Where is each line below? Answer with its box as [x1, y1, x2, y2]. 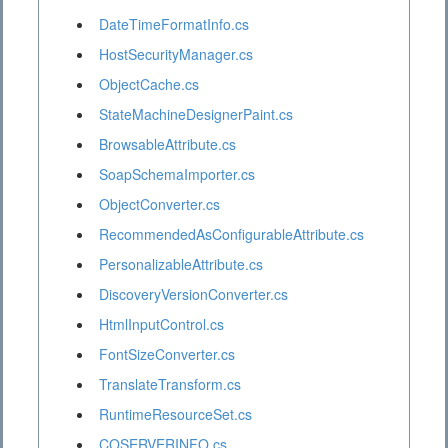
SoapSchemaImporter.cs [99, 164, 255, 185]
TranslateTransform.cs [99, 374, 241, 395]
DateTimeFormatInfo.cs [99, 14, 249, 35]
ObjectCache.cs [99, 74, 199, 95]
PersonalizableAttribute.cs [99, 254, 263, 275]
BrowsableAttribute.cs [99, 134, 236, 155]
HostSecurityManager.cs [99, 44, 253, 65]
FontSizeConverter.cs [99, 344, 235, 365]
